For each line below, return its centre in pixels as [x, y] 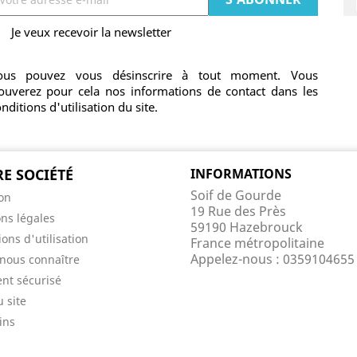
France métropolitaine [257, 243]
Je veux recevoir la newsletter [91, 32]
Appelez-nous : [237, 259]
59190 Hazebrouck [247, 227]
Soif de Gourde [236, 195]
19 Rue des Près [238, 211]
